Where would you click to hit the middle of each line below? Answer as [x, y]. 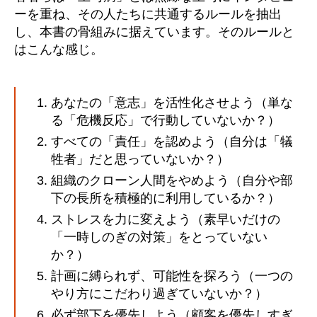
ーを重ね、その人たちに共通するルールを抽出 [148, 14]
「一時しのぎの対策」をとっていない [159, 237]
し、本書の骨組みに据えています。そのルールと [154, 32]
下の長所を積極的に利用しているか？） [166, 198]
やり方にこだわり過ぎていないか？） [159, 294]
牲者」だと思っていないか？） [140, 159]
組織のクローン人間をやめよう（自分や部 [172, 180]
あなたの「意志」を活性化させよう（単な [172, 103]
